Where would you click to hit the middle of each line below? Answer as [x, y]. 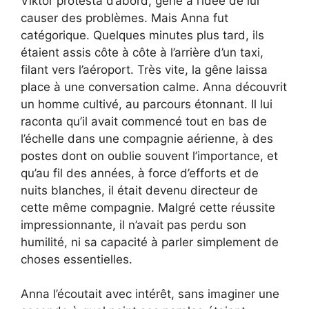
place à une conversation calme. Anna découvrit [154, 87]
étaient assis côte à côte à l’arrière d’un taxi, [142, 52]
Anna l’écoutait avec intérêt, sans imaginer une [150, 294]
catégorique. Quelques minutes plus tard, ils [142, 35]
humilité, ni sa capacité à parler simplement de [150, 242]
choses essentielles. [77, 259]
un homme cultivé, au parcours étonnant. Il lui [147, 104]
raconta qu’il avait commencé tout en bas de [144, 121]
